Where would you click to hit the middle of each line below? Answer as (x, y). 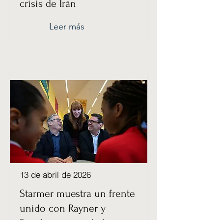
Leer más (67, 27)
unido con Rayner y (63, 208)
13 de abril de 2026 (55, 175)
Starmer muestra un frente (77, 193)
